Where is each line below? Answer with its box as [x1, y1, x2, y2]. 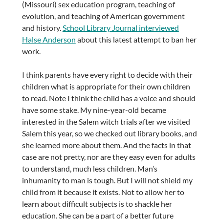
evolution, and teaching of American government [22, 11, 185, 21]
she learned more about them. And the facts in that [22, 140, 191, 150]
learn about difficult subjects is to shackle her [22, 199, 172, 209]
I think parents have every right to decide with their [22, 70, 193, 80]
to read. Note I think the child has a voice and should [22, 93, 196, 103]
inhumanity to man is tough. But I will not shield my [22, 175, 193, 185]
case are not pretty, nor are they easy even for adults [22, 152, 196, 162]
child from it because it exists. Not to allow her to [22, 187, 184, 197]
